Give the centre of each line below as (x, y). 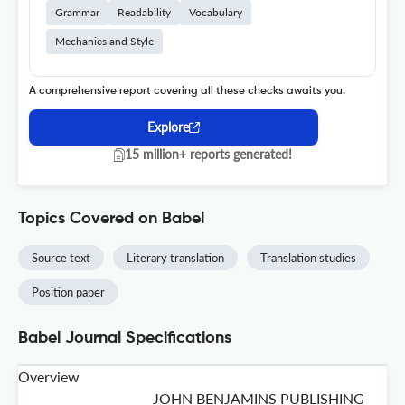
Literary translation (175, 258)
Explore (168, 127)
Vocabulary (216, 13)
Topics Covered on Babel (111, 219)
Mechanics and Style (104, 42)
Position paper (68, 292)
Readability (144, 13)
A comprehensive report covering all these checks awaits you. (187, 92)
